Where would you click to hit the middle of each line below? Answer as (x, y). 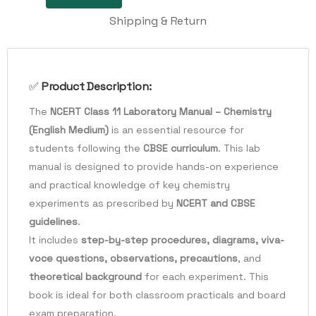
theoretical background (85, 277)
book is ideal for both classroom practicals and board (157, 295)
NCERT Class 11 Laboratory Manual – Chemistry (161, 112)
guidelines (53, 222)
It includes (55, 240)
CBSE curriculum (181, 148)
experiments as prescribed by (103, 203)
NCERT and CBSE (216, 203)
